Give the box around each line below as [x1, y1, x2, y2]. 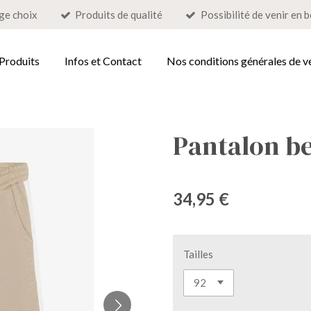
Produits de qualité [75, 8, 163, 21]
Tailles [183, 248, 213, 260]
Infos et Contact [64, 54, 142, 67]
